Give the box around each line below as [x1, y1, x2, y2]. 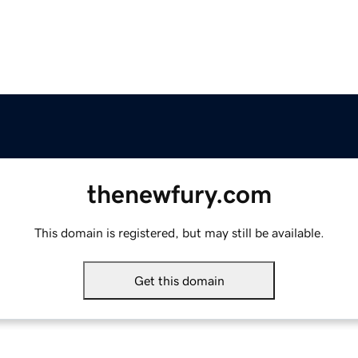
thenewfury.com [86, 181, 272, 208]
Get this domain [133, 274, 225, 288]
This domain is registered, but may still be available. [34, 226, 324, 240]
